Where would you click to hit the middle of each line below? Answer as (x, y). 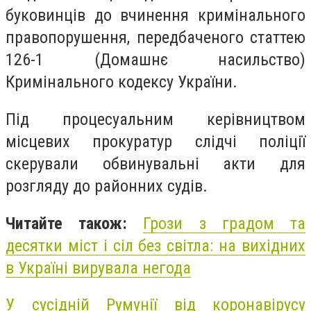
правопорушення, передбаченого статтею (155, 38)
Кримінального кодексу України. (121, 82)
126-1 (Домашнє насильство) (155, 60)
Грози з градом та (225, 223)
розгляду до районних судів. (107, 186)
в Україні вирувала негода (98, 268)
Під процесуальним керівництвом (155, 119)
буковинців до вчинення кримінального (155, 16)
